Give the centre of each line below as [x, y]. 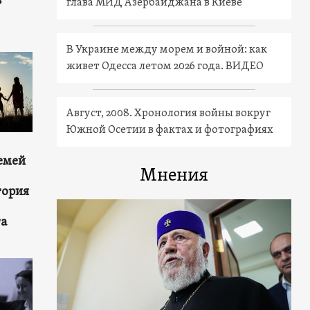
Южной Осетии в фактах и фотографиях [170, 130]
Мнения [174, 176]
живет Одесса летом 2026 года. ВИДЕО [165, 67]
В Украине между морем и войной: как [167, 50]
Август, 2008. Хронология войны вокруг [169, 114]
